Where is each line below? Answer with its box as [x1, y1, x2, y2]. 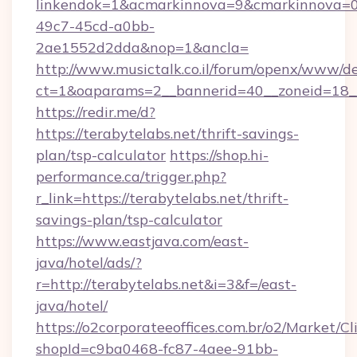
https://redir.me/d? [36, 103, 155, 121]
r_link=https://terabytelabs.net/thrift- [36, 189, 288, 207]
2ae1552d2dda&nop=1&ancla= [36, 38, 249, 57]
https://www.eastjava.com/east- [36, 232, 249, 250]
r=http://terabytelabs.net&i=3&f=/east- [36, 275, 296, 293]
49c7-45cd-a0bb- [36, 17, 155, 35]
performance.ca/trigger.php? [36, 167, 226, 186]
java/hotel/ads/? [36, 253, 142, 272]
